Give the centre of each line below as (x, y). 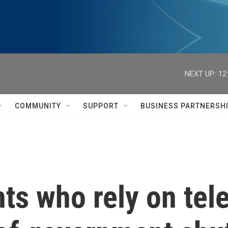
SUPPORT (101, 106)
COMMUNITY (38, 106)
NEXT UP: (200, 74)
